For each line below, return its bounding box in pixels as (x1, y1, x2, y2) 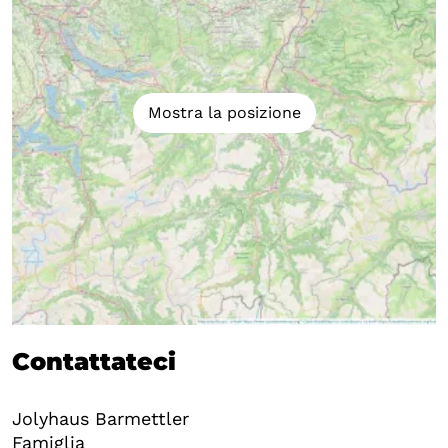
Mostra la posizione (147, 102, 301, 122)
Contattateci (12, 346, 176, 376)
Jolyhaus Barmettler (12, 407, 189, 429)
